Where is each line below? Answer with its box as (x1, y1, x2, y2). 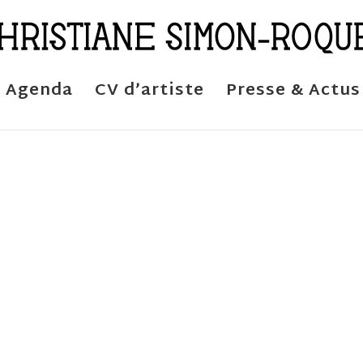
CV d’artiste (95, 76, 204, 105)
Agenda (6, 76, 73, 105)
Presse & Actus (226, 76, 361, 105)
